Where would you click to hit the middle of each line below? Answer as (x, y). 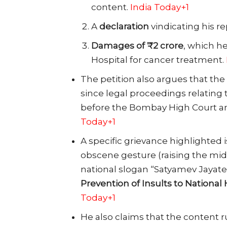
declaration (124, 26)
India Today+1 (160, 7)
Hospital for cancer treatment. (159, 60)
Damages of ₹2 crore (137, 45)
